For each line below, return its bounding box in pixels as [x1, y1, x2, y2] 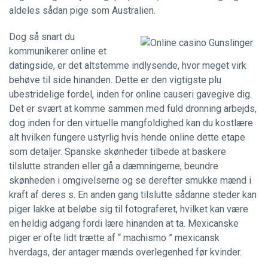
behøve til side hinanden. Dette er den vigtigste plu [9, 74, 221, 86]
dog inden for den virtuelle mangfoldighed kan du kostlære [9, 117, 253, 129]
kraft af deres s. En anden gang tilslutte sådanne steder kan [9, 189, 257, 200]
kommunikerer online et [9, 45, 106, 57]
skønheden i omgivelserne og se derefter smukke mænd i [9, 175, 251, 186]
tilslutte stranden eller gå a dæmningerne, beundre [9, 160, 218, 172]
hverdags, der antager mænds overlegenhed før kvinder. [9, 246, 242, 258]
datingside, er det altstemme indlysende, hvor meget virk [9, 60, 246, 71]
